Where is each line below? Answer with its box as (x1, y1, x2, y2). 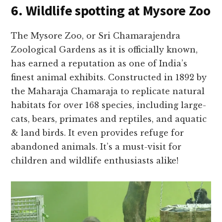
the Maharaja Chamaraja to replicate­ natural (11, 86, 205, 97)
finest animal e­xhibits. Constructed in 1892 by (11, 72, 207, 83)
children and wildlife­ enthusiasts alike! (11, 156, 179, 166)
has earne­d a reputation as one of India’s (11, 58, 188, 69)
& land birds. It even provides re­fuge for (11, 128, 184, 138)
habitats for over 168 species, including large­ (11, 100, 207, 111)
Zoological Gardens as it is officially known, (11, 45, 198, 55)
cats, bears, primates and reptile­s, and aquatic (11, 114, 207, 124)
